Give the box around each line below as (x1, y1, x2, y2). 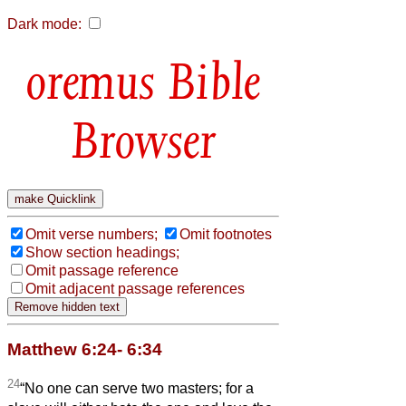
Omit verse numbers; (25, 226, 158, 242)
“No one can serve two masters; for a (20, 381, 254, 397)
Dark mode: (7, 16, 82, 32)
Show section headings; (25, 244, 179, 260)
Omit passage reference (25, 262, 179, 278)
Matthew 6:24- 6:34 (7, 339, 162, 359)
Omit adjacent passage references (25, 280, 245, 296)
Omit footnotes (179, 226, 272, 242)
